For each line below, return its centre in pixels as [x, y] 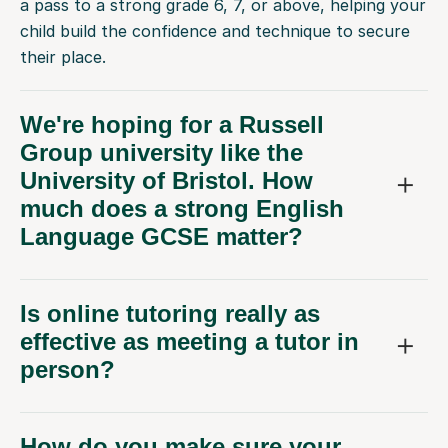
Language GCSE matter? [161, 237]
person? [67, 370]
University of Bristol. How [166, 181]
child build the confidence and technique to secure [215, 31]
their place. [63, 57]
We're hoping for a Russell [172, 125]
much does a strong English [182, 209]
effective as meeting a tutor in [189, 342]
